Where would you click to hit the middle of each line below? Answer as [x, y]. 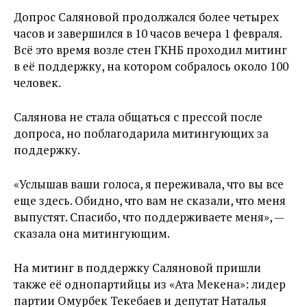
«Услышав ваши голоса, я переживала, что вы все [149, 184]
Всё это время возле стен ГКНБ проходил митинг [150, 50]
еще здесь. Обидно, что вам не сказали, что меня [150, 200]
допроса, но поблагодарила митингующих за [141, 133]
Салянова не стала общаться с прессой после [138, 117]
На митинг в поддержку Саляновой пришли [137, 268]
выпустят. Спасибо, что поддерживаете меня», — [149, 217]
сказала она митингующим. [92, 233]
